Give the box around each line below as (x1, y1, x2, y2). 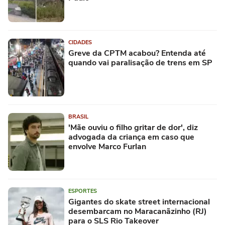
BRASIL (68, 113, 88, 121)
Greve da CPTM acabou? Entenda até (68, 48, 206, 59)
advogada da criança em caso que (68, 132, 194, 143)
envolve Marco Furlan (68, 141, 146, 152)
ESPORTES (68, 187, 97, 195)
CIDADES (68, 39, 92, 46)
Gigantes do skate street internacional (68, 196, 210, 207)
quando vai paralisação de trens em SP (68, 57, 212, 68)
